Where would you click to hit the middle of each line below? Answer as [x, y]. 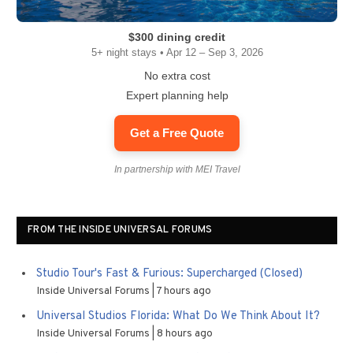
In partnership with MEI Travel [177, 169]
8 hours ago [185, 333]
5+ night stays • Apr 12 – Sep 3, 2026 [177, 52]
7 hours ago [184, 291]
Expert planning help [177, 95]
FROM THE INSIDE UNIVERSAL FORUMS [120, 230]
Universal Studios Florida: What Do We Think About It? [178, 316]
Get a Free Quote [177, 132]
